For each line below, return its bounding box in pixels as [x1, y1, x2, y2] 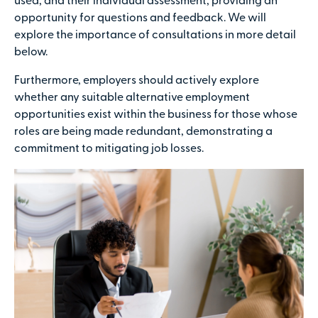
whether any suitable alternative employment [14, 92, 250, 104]
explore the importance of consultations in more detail [14, 30, 296, 42]
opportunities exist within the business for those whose [14, 109, 297, 121]
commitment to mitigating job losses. [14, 143, 204, 155]
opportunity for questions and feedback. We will [14, 13, 266, 25]
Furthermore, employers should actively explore [14, 75, 259, 87]
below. [14, 47, 48, 59]
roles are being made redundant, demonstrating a [14, 126, 273, 138]
